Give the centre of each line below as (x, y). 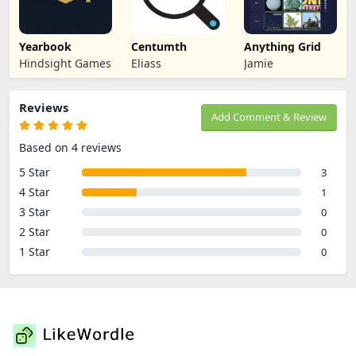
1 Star (35, 251)
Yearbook (45, 46)
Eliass (147, 63)
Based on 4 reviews (70, 147)
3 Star (35, 211)
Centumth (159, 46)
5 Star (35, 172)
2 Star (35, 231)
